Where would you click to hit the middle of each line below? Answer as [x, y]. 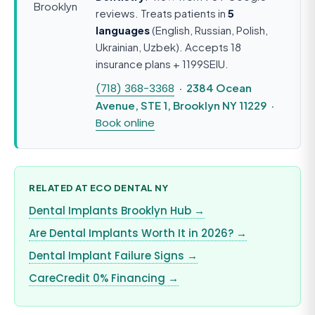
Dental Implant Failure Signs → [113, 256]
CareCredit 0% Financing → [104, 278]
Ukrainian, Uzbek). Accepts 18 [168, 47]
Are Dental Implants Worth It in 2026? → [138, 233]
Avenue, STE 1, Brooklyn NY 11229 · [186, 105]
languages [123, 30]
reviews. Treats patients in [162, 13]
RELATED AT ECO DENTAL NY [98, 188]
